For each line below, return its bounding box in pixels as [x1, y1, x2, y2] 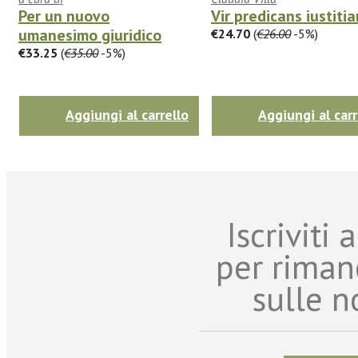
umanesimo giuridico [18, 24, 161, 46]
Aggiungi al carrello [66, 105, 189, 124]
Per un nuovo [18, 5, 109, 26]
